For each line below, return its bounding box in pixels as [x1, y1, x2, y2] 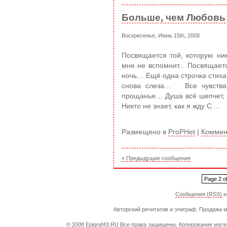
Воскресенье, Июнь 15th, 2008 [122, 32, 200, 39]
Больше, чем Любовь [122, 12, 225, 23]
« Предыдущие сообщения [122, 155, 191, 161]
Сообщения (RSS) [175, 191, 222, 197]
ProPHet [168, 128, 195, 136]
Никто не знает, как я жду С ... [122, 102, 220, 110]
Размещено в [122, 128, 168, 136]
